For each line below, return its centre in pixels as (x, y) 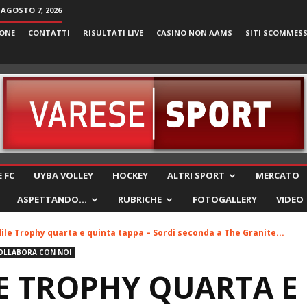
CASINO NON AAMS (194, 33)
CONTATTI (49, 33)
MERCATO (278, 175)
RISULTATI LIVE (113, 33)
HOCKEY (130, 175)
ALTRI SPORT (196, 175)
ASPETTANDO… (52, 199)
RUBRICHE (140, 199)
